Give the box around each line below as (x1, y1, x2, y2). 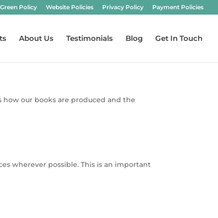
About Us (19, 34, 54, 43)
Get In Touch (155, 34, 202, 43)
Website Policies (46, 3, 93, 11)
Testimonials (66, 34, 113, 43)
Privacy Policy (102, 3, 144, 11)
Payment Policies (152, 3, 203, 11)
